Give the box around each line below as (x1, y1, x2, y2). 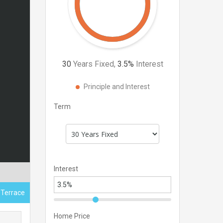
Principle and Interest (83, 83, 150, 91)
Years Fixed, (71, 59, 117, 69)
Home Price (54, 212, 90, 221)
